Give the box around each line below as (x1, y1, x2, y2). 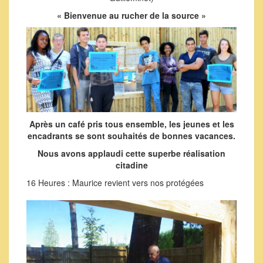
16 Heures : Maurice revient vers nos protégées (26, 177, 204, 189)
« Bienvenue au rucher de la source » (57, 9, 206, 22)
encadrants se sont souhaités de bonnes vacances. (28, 130, 235, 142)
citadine (115, 159, 148, 171)
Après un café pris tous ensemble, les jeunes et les (29, 118, 234, 130)
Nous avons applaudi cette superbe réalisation (38, 147, 225, 160)
